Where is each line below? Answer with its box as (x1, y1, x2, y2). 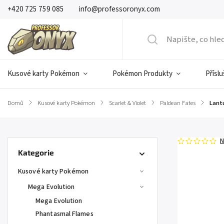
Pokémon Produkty (112, 68, 172, 79)
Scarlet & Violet (109, 98, 146, 107)
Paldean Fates (160, 98, 195, 107)
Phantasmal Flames (35, 209, 93, 219)
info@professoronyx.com (79, 4, 160, 14)
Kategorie (18, 148, 54, 157)
